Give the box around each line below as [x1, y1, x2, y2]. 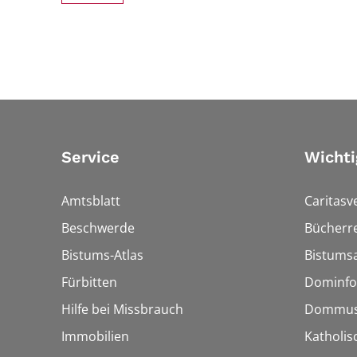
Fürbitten [61, 273, 117, 292]
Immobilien [61, 328, 129, 346]
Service [61, 147, 120, 167]
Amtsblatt [61, 192, 120, 210]
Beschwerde [61, 219, 135, 237]
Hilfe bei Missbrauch [61, 300, 183, 319]
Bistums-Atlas [61, 246, 143, 265]
